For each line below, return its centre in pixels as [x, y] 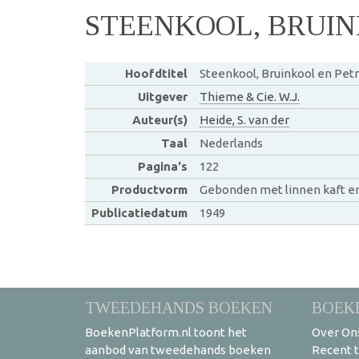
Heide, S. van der [244, 119]
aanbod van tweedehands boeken [178, 349]
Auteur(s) [159, 119]
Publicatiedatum [139, 212]
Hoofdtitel [156, 73]
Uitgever [162, 96]
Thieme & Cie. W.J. [249, 96]
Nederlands [231, 143]
